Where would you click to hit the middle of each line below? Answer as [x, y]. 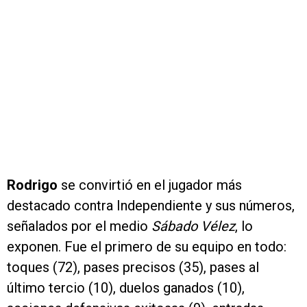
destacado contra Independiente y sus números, [151, 206]
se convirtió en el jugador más [151, 185]
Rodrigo [34, 185]
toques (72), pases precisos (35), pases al [133, 268]
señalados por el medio [79, 226]
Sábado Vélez [193, 226]
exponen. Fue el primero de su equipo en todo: [147, 247]
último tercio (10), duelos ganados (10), [126, 288]
